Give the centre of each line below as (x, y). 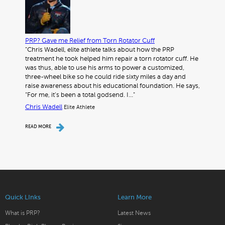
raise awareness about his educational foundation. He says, (113, 86)
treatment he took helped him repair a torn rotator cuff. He (112, 59)
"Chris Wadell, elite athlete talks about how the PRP (100, 50)
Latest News (134, 213)
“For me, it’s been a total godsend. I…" (80, 95)
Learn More (135, 197)
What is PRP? (23, 213)
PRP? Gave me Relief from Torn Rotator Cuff (90, 41)
